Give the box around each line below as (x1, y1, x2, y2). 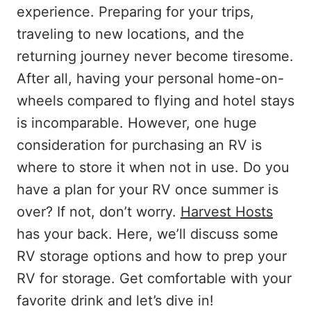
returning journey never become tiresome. (17, 48, 294, 65)
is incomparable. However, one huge (17, 115, 257, 131)
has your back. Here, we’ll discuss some (17, 226, 278, 242)
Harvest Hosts (180, 203, 273, 220)
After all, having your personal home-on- (17, 70, 284, 87)
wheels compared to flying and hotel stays (17, 92, 294, 109)
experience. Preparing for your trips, (17, 3, 254, 20)
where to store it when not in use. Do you (17, 159, 289, 176)
